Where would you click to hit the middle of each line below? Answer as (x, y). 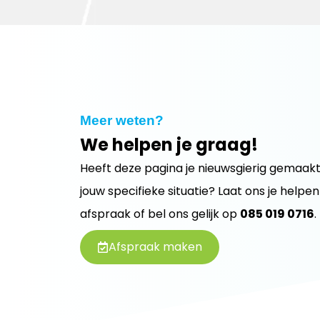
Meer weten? (122, 120)
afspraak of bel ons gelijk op (160, 214)
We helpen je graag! (169, 145)
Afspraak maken (155, 247)
